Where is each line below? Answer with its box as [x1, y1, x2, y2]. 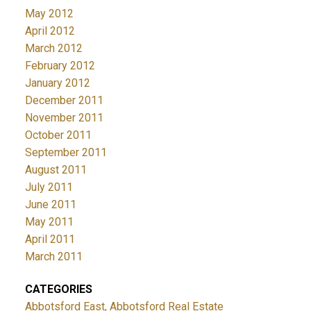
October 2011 [24, 128, 92, 142]
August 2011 [24, 163, 87, 177]
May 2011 [24, 215, 74, 229]
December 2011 [24, 94, 103, 108]
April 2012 [24, 24, 75, 38]
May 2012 [24, 7, 74, 21]
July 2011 [24, 180, 73, 194]
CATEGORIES [24, 283, 92, 296]
